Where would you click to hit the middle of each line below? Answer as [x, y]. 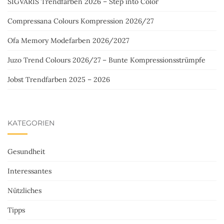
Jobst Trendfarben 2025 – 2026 [59, 79]
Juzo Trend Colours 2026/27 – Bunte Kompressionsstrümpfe [106, 60]
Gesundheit [26, 151]
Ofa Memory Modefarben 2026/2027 [68, 40]
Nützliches [24, 190]
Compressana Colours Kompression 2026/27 [80, 21]
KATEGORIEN [31, 123]
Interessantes [29, 171]
